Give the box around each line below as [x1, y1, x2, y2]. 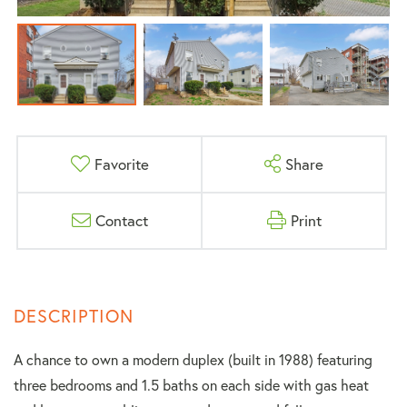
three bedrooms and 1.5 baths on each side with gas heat [14, 375, 369, 395]
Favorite [94, 154, 149, 175]
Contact [94, 210, 148, 232]
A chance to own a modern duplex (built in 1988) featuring [14, 350, 372, 370]
